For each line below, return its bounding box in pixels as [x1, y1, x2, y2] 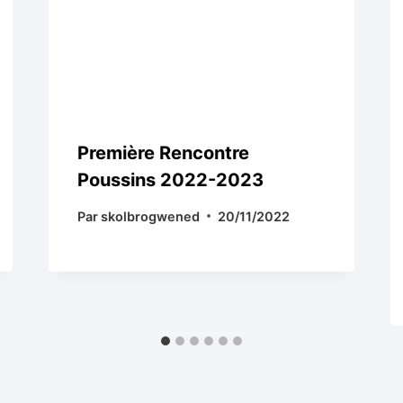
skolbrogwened [100, 208, 200, 224]
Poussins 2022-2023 [76, 168, 264, 191]
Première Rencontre [76, 141, 249, 164]
